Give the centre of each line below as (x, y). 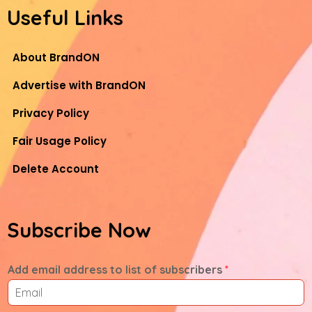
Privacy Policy (51, 113)
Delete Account (56, 169)
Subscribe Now (79, 230)
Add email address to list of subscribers (116, 270)
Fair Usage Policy (60, 141)
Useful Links (65, 17)
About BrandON (56, 57)
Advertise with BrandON (79, 85)
